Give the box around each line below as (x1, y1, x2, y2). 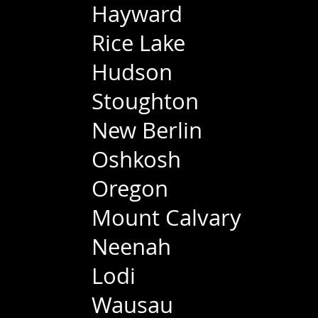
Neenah (92, 232, 171, 261)
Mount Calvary (92, 203, 241, 232)
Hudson (92, 57, 172, 87)
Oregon (92, 174, 168, 203)
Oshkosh (92, 145, 181, 174)
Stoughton (92, 87, 199, 116)
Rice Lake (92, 28, 185, 57)
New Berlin (92, 116, 202, 145)
